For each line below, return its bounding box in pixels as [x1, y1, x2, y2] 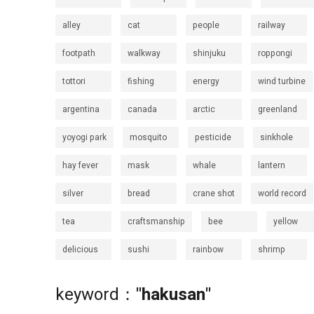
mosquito [130, 131, 167, 144]
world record [258, 187, 306, 200]
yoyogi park [62, 131, 107, 144]
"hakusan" [136, 282, 211, 307]
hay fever [62, 159, 98, 172]
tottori [62, 75, 86, 88]
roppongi [258, 47, 292, 60]
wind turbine [258, 75, 306, 88]
